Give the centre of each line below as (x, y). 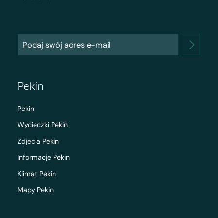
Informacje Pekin (43, 157)
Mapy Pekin (35, 190)
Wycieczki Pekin (42, 125)
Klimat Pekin (36, 173)
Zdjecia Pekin (38, 141)
